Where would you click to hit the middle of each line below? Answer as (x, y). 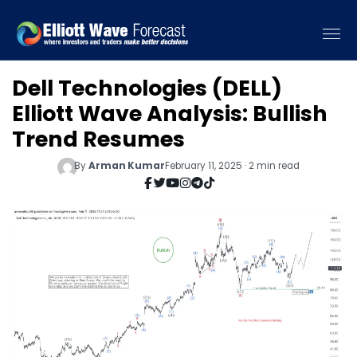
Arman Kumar (126, 165)
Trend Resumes (98, 139)
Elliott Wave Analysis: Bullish (170, 114)
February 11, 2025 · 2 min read (232, 165)
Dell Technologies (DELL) (147, 88)
